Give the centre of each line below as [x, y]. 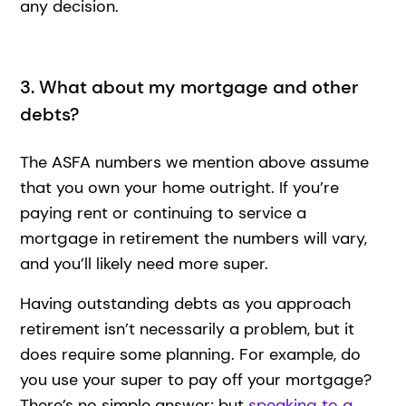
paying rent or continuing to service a [164, 213]
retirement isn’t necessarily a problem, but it [188, 329]
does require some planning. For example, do [191, 354]
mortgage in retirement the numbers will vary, [194, 238]
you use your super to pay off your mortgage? [196, 379]
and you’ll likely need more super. [145, 263]
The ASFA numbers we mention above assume [195, 162]
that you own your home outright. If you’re [180, 187]
